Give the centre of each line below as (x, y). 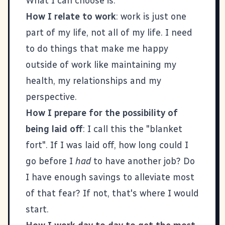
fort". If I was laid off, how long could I (107, 145)
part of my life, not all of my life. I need (109, 32)
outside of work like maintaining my (101, 65)
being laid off (54, 129)
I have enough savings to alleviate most (110, 177)
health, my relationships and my (93, 81)
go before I (50, 161)
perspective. (51, 97)
